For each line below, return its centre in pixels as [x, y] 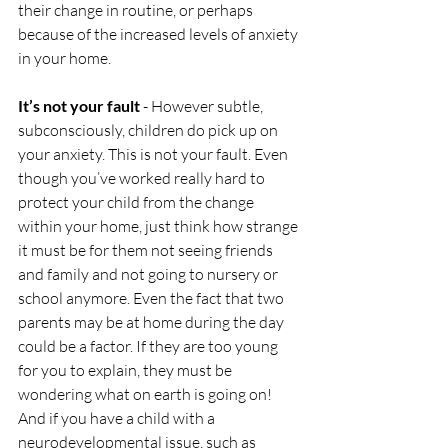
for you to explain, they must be [126, 369]
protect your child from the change [137, 201]
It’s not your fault [79, 105]
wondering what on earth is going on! [146, 393]
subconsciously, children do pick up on [149, 129]
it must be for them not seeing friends [147, 249]
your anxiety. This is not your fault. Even [154, 153]
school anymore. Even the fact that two [152, 297]
